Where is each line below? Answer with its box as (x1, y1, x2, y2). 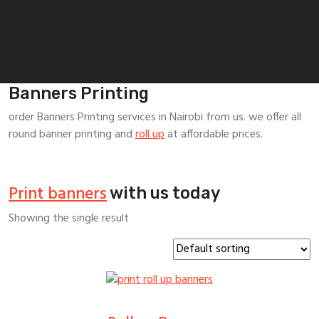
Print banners (9, 181, 107, 209)
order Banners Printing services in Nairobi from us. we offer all (9, 108, 301, 127)
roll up (135, 125, 164, 145)
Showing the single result (9, 209, 129, 229)
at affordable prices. (164, 125, 263, 145)
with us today (107, 183, 220, 204)
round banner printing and (9, 125, 135, 145)
